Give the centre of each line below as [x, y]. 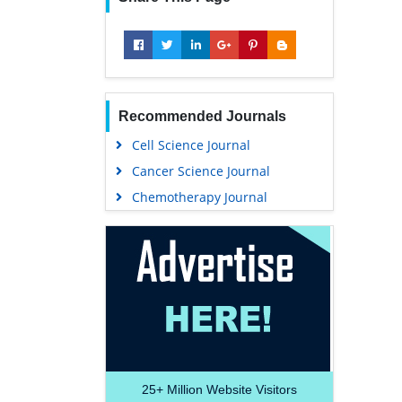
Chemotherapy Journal [199, 197]
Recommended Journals [202, 116]
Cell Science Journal [191, 144]
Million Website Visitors [230, 389]
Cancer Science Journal [201, 170]
